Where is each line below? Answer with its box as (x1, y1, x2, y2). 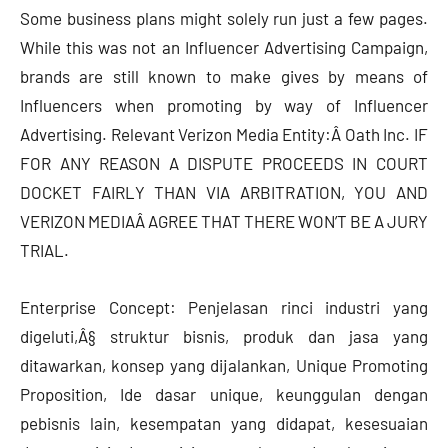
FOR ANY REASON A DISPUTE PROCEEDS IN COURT (20, 153, 428, 174)
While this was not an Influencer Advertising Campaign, (20, 37, 428, 58)
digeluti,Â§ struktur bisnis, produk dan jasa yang (20, 326, 428, 347)
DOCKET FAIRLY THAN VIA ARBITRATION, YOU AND (20, 182, 428, 203)
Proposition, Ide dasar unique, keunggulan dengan (20, 384, 428, 405)
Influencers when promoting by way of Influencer (20, 95, 428, 116)
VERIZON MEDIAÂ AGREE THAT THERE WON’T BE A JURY (20, 211, 428, 232)
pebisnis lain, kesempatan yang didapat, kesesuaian (20, 413, 428, 434)
